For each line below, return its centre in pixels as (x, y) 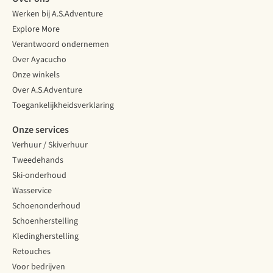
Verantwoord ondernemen (61, 45)
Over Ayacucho (39, 60)
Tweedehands (38, 161)
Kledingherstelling (45, 237)
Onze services (41, 130)
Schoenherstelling (45, 222)
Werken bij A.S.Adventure (58, 14)
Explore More (36, 30)
